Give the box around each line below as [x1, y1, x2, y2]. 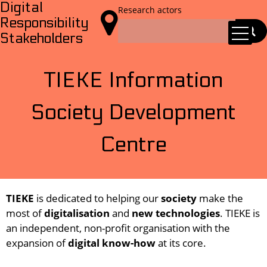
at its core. [156, 236, 209, 250]
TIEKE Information [44, 67, 223, 93]
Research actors [118, 4, 182, 15]
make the [199, 191, 243, 205]
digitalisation [44, 206, 112, 220]
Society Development [31, 100, 236, 125]
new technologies [132, 206, 220, 220]
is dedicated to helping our [34, 191, 161, 205]
